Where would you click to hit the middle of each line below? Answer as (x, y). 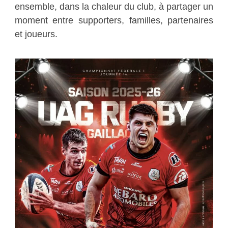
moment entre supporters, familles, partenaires (114, 20)
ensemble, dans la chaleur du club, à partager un (114, 7)
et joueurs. (36, 34)
